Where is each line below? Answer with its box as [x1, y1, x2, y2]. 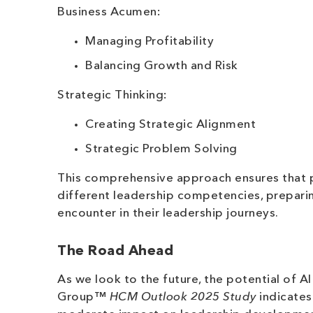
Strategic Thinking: [57, 89, 168, 101]
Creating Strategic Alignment [85, 119, 256, 131]
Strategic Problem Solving [85, 143, 238, 155]
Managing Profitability [85, 36, 214, 48]
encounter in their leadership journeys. [57, 208, 279, 219]
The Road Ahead [57, 245, 173, 259]
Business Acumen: [57, 6, 161, 18]
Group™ [57, 291, 110, 303]
